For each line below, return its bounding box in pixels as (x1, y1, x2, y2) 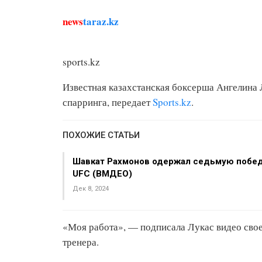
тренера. (63, 235, 99, 249)
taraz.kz (83, 14, 119, 29)
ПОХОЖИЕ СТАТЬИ (63, 130, 140, 140)
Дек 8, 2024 (73, 185, 109, 192)
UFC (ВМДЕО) (73, 168, 132, 179)
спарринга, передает (63, 95, 153, 109)
